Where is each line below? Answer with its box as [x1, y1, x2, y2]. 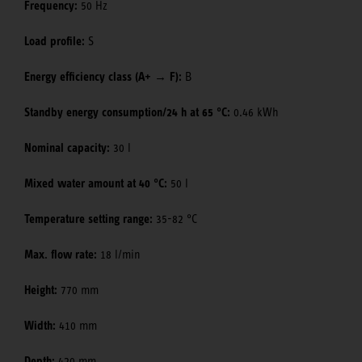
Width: [24, 318, 56, 333]
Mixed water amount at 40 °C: [24, 175, 167, 191]
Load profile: [24, 33, 85, 48]
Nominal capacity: [24, 140, 110, 155]
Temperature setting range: [24, 211, 153, 226]
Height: [24, 282, 57, 297]
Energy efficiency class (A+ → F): [24, 69, 182, 84]
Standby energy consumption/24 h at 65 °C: [24, 104, 230, 120]
